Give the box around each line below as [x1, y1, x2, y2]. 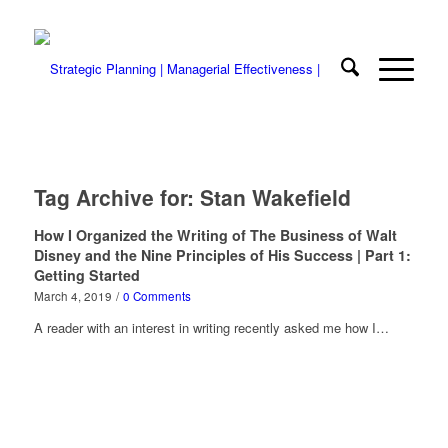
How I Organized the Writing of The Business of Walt [33, 225, 397, 245]
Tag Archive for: [33, 182, 200, 212]
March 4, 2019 [33, 288, 112, 304]
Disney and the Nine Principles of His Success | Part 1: [33, 245, 411, 265]
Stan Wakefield [199, 182, 351, 212]
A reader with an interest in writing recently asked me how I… [33, 318, 389, 337]
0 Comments [122, 288, 191, 304]
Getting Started [33, 265, 140, 285]
